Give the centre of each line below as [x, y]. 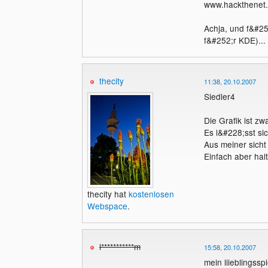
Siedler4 [219, 97]
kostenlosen [151, 194]
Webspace [107, 206]
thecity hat [108, 194]
